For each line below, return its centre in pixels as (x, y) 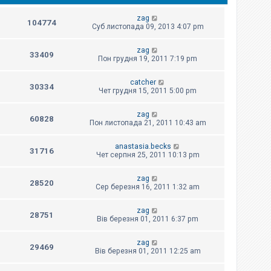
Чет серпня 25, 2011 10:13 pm (148, 155)
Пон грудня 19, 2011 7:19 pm (148, 59)
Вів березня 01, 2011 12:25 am (148, 251)
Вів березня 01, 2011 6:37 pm (148, 219)
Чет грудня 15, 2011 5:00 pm (148, 91)
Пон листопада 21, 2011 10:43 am (148, 123)
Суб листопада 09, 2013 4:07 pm (148, 27)
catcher (143, 83)
